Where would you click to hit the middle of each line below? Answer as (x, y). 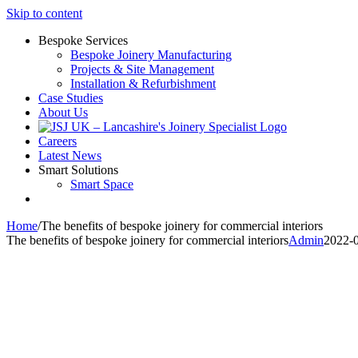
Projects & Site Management (142, 69)
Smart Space (102, 184)
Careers (58, 141)
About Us (63, 112)
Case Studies (71, 98)
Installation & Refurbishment (143, 84)
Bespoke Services (83, 40)
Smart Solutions (78, 170)
